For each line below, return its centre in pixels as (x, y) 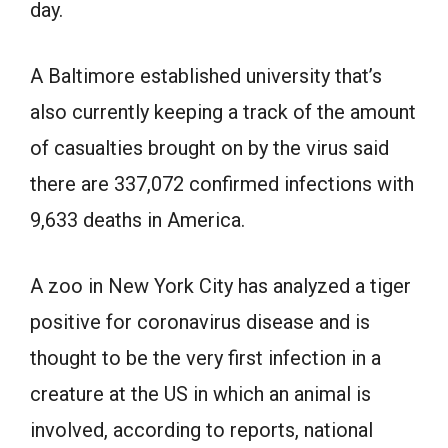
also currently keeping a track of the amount (223, 112)
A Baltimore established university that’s (206, 76)
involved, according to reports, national (201, 430)
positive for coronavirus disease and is (200, 322)
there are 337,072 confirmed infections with (222, 184)
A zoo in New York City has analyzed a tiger (220, 286)
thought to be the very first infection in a (205, 358)
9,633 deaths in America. (137, 220)
